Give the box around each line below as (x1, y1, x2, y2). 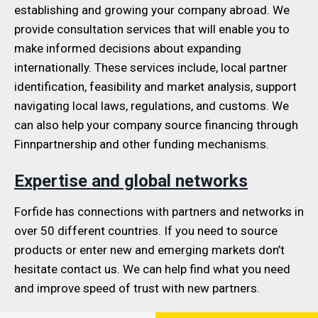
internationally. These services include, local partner (14, 60, 287, 75)
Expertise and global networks (14, 171, 248, 192)
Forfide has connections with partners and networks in (14, 204, 304, 219)
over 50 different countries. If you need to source (14, 224, 278, 238)
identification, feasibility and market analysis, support (14, 79, 297, 94)
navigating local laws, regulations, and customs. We (14, 99, 289, 114)
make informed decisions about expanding (14, 41, 241, 56)
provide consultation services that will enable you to (14, 22, 290, 37)
